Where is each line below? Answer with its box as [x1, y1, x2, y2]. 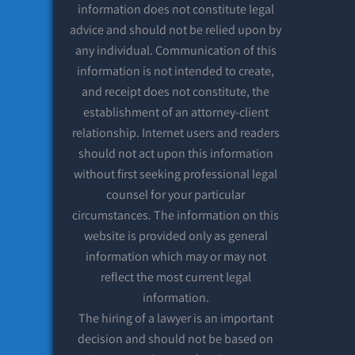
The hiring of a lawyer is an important [78, 309, 273, 326]
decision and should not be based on [78, 330, 274, 347]
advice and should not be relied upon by [70, 21, 282, 38]
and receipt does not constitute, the [82, 82, 270, 100]
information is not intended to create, [77, 62, 275, 79]
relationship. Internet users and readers [71, 124, 280, 141]
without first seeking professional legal [74, 165, 278, 182]
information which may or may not [85, 247, 266, 265]
